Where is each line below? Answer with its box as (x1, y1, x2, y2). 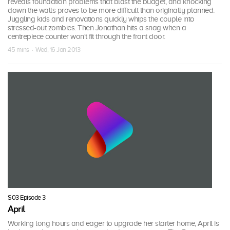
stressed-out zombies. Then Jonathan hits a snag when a (8, 24, 186, 32)
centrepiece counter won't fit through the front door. (8, 32, 165, 41)
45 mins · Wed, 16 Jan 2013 (8, 46, 80, 54)
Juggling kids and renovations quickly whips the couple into (8, 15, 195, 24)
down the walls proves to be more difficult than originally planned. (8, 6, 215, 15)
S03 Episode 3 (8, 193, 46, 201)
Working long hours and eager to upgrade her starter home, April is (8, 219, 219, 227)
